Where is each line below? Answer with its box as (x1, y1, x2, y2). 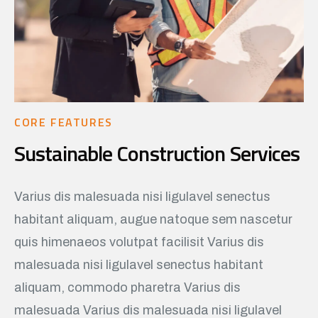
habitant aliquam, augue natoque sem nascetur (14, 212, 292, 226)
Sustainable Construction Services (14, 136, 300, 170)
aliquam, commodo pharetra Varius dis (14, 280, 241, 295)
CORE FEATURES (14, 113, 113, 131)
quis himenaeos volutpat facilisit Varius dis (14, 234, 264, 249)
